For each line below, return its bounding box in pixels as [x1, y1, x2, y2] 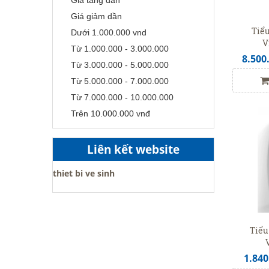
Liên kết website [87, 141, 180, 157]
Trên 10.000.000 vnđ [71, 108, 150, 118]
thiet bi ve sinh [53, 167, 115, 179]
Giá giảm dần [71, 11, 122, 21]
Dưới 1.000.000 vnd [71, 27, 147, 37]
